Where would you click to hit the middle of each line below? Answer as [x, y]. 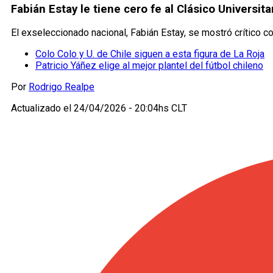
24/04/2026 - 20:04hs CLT [130, 108]
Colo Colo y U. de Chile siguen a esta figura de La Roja [150, 54]
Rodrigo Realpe [62, 87]
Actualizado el [42, 108]
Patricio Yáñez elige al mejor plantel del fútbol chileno [149, 66]
